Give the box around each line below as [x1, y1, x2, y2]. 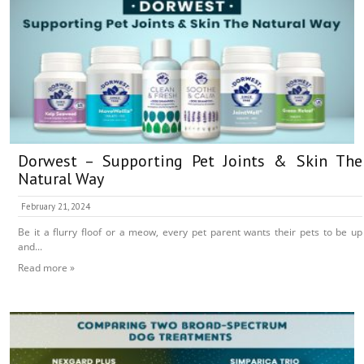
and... [18, 240, 42, 254]
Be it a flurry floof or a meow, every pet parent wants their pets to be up [18, 225, 362, 240]
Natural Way [18, 168, 104, 190]
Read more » [18, 261, 75, 275]
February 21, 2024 [21, 201, 90, 213]
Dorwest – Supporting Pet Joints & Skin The [18, 150, 362, 172]
